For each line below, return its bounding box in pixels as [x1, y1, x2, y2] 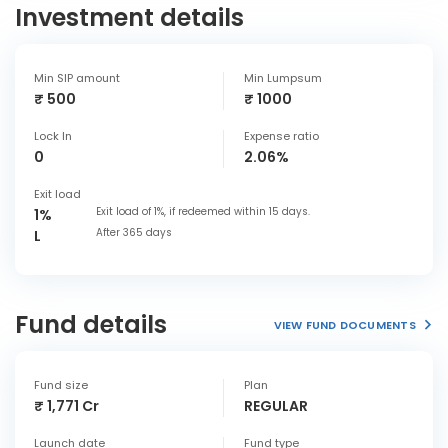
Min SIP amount [34, 70, 120, 86]
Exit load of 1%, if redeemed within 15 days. [96, 204, 310, 219]
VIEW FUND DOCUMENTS [273, 316, 416, 333]
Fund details [15, 308, 167, 341]
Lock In [34, 128, 72, 144]
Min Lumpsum [244, 70, 322, 86]
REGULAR [244, 396, 308, 416]
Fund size [34, 377, 88, 393]
